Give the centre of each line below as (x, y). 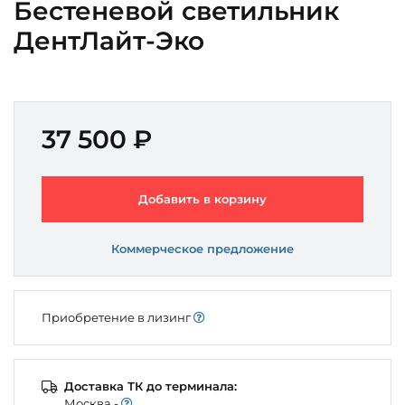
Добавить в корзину (202, 198)
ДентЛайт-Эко (109, 40)
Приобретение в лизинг (118, 317)
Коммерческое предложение (202, 248)
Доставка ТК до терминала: (151, 386)
